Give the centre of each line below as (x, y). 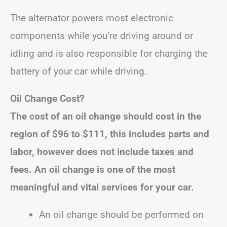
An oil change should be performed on (121, 214)
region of (31, 134)
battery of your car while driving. (79, 71)
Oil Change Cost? (47, 98)
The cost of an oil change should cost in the (106, 116)
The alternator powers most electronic (92, 18)
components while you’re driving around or (102, 35)
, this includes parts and (157, 134)
